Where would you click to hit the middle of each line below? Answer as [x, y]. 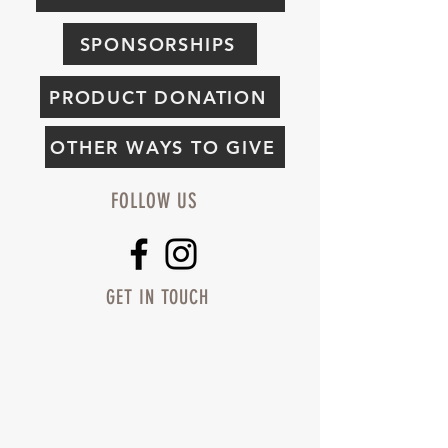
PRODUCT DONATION [158, 97]
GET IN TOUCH [157, 297]
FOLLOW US [155, 200]
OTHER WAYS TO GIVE [163, 147]
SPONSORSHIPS [158, 44]
